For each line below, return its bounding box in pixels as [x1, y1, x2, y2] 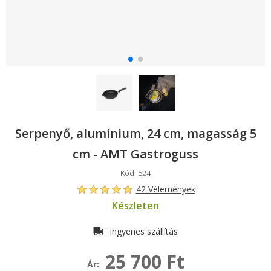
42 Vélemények [135, 183, 195, 195]
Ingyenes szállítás [107, 226, 178, 237]
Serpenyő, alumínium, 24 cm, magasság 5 [15, 125, 256, 142]
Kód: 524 [120, 168, 151, 178]
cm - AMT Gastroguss [73, 146, 198, 162]
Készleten [111, 199, 159, 212]
